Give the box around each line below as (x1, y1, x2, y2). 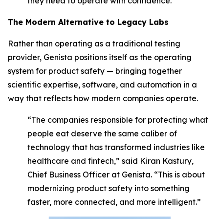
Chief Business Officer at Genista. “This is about (27, 170, 205, 179)
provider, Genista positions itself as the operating (8, 52, 192, 62)
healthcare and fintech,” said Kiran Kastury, (27, 156, 194, 166)
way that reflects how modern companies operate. (8, 93, 198, 103)
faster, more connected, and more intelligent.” (27, 197, 201, 207)
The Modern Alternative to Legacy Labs (8, 17, 169, 27)
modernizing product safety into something (27, 183, 190, 193)
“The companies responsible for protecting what (27, 115, 208, 125)
